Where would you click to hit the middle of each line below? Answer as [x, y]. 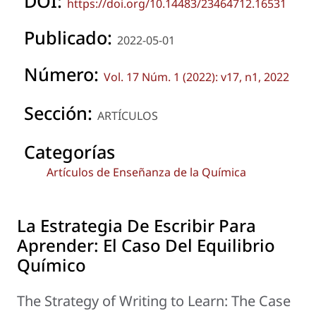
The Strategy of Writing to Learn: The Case [154, 300]
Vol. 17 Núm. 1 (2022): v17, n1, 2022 [196, 77]
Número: [64, 74]
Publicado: [71, 37]
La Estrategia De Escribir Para [136, 225]
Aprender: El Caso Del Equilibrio [146, 245]
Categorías [69, 151]
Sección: [61, 113]
